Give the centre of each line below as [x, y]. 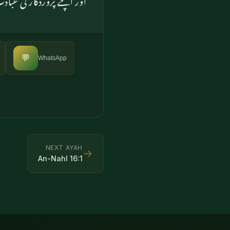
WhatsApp [52, 58]
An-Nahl [53, 158]
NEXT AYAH [64, 147]
